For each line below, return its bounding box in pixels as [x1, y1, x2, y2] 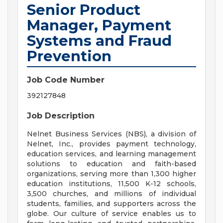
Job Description [27, 111, 95, 121]
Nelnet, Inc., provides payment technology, [27, 139, 196, 149]
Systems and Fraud [27, 32, 172, 50]
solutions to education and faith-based [27, 159, 196, 169]
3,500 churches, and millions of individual [27, 189, 196, 199]
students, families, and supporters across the [27, 199, 196, 209]
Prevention [27, 47, 111, 65]
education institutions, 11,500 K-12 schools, [27, 179, 196, 189]
